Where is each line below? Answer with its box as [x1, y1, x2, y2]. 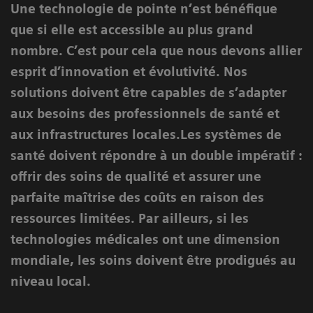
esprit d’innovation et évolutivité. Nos [10, 64, 247, 79]
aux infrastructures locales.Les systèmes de [10, 126, 282, 142]
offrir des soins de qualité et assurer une [10, 168, 261, 184]
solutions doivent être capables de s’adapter [10, 85, 286, 100]
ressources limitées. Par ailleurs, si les [10, 210, 249, 226]
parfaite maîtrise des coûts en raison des [10, 189, 264, 205]
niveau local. [10, 273, 91, 289]
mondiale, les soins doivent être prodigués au [10, 252, 296, 268]
